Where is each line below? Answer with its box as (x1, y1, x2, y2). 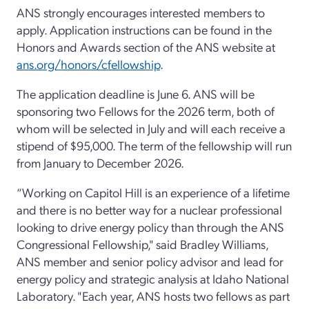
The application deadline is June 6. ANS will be (17, 85, 255, 101)
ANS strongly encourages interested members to (17, 3, 265, 20)
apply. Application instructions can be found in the (17, 21, 272, 37)
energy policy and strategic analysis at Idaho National (17, 270, 289, 286)
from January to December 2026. (17, 154, 184, 170)
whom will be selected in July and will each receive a (17, 119, 286, 136)
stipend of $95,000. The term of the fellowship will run (17, 137, 292, 153)
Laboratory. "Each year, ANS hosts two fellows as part (17, 287, 290, 303)
